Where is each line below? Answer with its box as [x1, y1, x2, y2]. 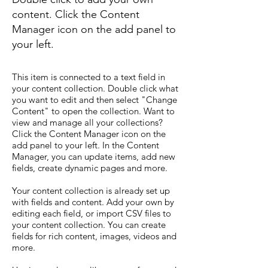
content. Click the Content [12, 8, 139, 21]
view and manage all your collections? [12, 117, 163, 128]
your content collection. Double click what [12, 83, 178, 94]
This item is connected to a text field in [12, 71, 165, 83]
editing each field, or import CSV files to [12, 208, 171, 219]
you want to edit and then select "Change [12, 94, 177, 105]
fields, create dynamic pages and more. [12, 162, 167, 173]
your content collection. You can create [12, 219, 166, 230]
